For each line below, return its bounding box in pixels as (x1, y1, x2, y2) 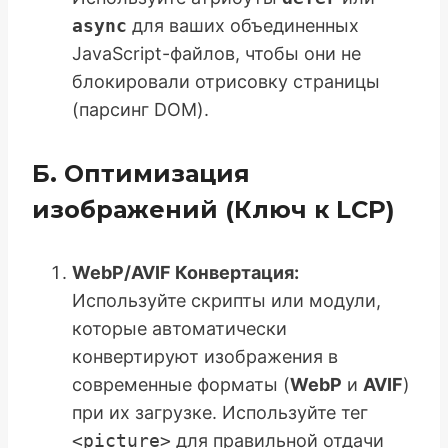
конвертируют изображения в (72, 346, 338, 368)
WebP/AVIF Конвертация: (72, 262, 299, 284)
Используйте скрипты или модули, (72, 290, 381, 312)
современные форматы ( (72, 374, 290, 396)
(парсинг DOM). (72, 98, 209, 120)
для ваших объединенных (127, 14, 359, 36)
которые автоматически (72, 318, 287, 340)
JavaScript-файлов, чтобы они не (72, 42, 361, 64)
